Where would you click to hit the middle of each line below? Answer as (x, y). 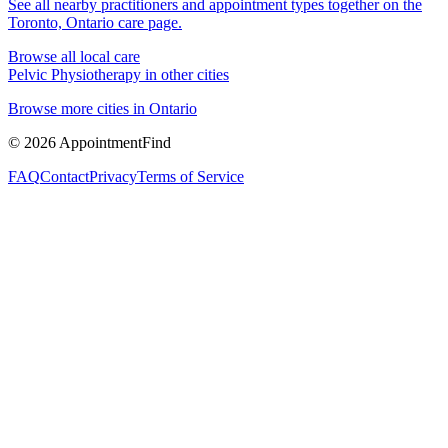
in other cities (185, 74)
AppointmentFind (113, 142)
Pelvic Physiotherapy (74, 74)
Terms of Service (190, 176)
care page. (148, 22)
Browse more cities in (78, 108)
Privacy (113, 176)
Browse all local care (74, 56)
